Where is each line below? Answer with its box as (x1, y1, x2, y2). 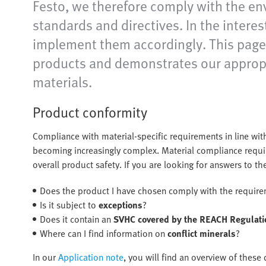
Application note (58, 249, 123, 264)
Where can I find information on (40, 226, 167, 240)
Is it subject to (40, 197, 99, 212)
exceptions (99, 197, 142, 212)
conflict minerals (167, 226, 236, 240)
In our (33, 249, 58, 264)
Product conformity (33, 101, 147, 122)
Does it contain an (40, 211, 113, 226)
